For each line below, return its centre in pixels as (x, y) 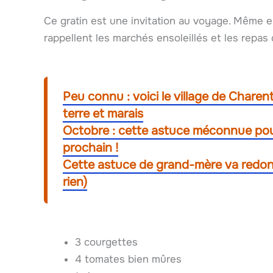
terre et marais (103, 114)
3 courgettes (106, 242)
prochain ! (90, 148)
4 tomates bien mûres (128, 259)
